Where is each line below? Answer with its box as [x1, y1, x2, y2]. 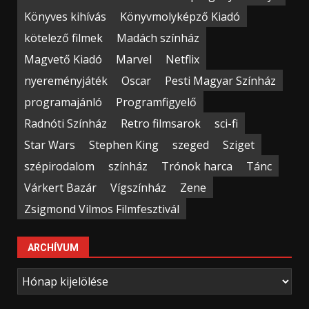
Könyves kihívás [24, 8, 106, 24]
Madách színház [117, 30, 199, 46]
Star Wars [24, 137, 75, 152]
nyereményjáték [24, 72, 108, 88]
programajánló [24, 94, 102, 110]
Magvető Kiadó [24, 51, 102, 67]
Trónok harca [161, 158, 232, 174]
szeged [172, 137, 209, 152]
